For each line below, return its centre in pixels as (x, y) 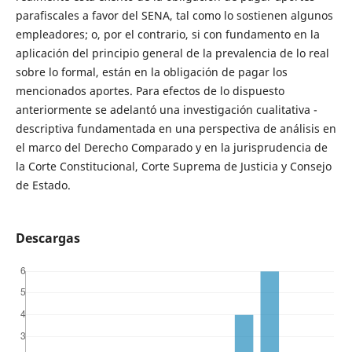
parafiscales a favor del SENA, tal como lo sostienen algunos (174, 16)
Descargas (48, 238)
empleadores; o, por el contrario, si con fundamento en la (167, 35)
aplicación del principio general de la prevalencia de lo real (172, 53)
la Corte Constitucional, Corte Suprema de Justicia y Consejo (173, 167)
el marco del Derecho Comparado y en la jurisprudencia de (171, 148)
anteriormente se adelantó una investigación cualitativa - (166, 110)
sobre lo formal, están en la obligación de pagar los (151, 72)
